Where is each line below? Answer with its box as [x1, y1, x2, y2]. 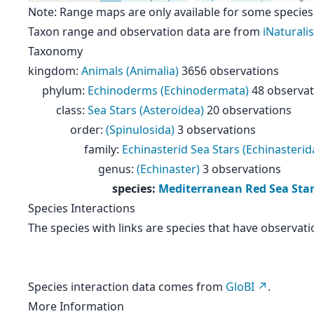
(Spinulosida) [106, 122, 175, 137]
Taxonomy [28, 43, 83, 59]
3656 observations [182, 63, 279, 78]
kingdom [28, 63, 76, 78]
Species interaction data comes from [28, 279, 226, 294]
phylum [42, 83, 82, 98]
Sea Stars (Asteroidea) [88, 102, 204, 118]
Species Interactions [28, 200, 135, 216]
